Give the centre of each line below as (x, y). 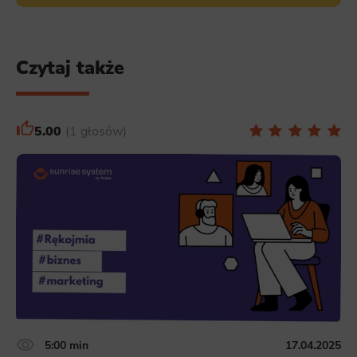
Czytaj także (70, 68)
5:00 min (67, 345)
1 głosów (96, 131)
